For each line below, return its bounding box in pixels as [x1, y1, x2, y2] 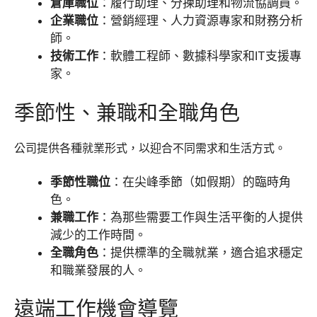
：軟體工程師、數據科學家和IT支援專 [98, 49, 301, 63]
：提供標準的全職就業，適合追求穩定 [98, 245, 303, 260]
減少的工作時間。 [50, 227, 146, 242]
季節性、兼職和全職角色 [14, 100, 240, 125]
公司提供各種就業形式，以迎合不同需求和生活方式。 [14, 140, 286, 155]
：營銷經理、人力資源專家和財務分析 [98, 13, 303, 28]
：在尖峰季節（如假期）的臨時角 [110, 174, 291, 189]
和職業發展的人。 [50, 263, 146, 277]
